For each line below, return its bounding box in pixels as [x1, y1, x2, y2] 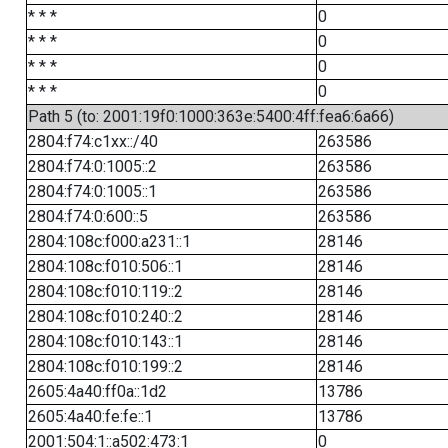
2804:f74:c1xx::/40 [27, 132, 158, 151]
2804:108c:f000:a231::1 [27, 232, 191, 251]
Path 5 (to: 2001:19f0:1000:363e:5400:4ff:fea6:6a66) [27, 107, 394, 126]
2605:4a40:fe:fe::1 [27, 407, 153, 426]
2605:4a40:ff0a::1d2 [27, 382, 167, 401]
